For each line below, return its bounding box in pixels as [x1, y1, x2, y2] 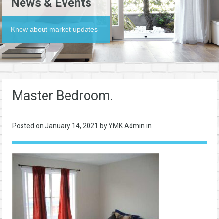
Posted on [12, 122, 45, 130]
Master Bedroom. [12, 88, 113, 104]
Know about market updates [11, 25, 98, 33]
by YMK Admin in [100, 122, 152, 130]
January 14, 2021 [45, 122, 100, 130]
